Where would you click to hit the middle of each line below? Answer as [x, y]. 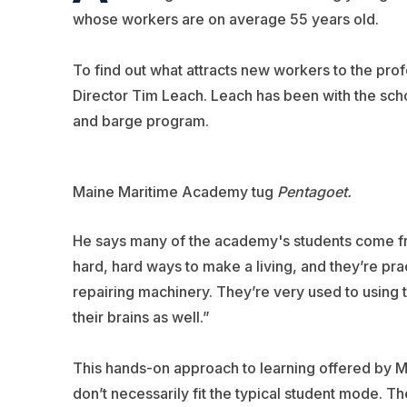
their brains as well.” [141, 317]
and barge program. [140, 120]
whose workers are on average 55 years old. [225, 19]
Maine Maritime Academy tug [174, 191]
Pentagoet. [314, 191]
